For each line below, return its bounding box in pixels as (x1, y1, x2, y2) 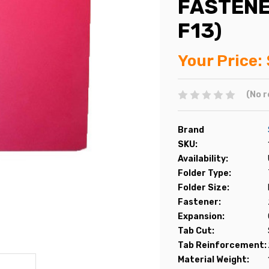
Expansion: (178, 211, 225, 222)
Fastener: (178, 196, 221, 207)
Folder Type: (178, 168, 231, 178)
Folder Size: (178, 182, 229, 193)
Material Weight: (178, 254, 249, 265)
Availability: (178, 153, 228, 164)
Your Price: (178, 52, 262, 70)
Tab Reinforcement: (178, 240, 267, 250)
